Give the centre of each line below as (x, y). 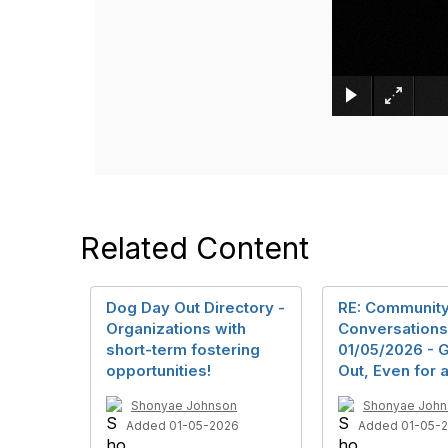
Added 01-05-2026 (182, 426)
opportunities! (158, 371)
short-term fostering (183, 350)
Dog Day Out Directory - (195, 308)
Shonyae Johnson (184, 406)
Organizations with (176, 329)
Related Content (194, 248)
